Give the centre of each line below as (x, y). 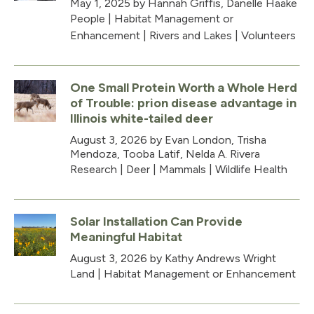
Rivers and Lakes (191, 35)
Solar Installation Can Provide (156, 221)
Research (94, 169)
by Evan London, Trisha (207, 139)
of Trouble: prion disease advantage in (183, 103)
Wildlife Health (251, 169)
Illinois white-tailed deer (142, 118)
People (88, 18)
